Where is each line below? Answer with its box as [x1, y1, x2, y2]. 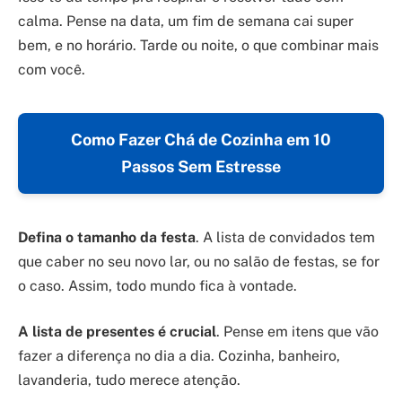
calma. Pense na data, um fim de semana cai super [18, 12, 354, 30]
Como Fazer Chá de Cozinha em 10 [71, 129, 331, 149]
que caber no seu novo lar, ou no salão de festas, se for [18, 252, 380, 270]
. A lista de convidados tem [196, 228, 375, 246]
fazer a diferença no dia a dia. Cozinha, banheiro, [18, 347, 340, 365]
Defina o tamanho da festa [18, 228, 196, 246]
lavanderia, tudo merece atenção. [18, 371, 240, 389]
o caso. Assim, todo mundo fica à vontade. [18, 276, 297, 294]
